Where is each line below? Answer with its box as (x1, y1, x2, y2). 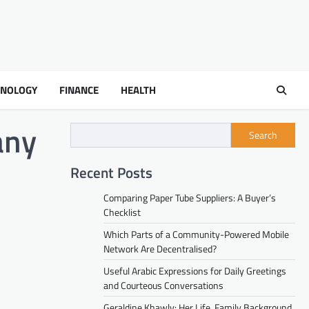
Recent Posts (70, 161, 152, 183)
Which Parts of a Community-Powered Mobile (103, 226, 289, 241)
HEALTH (121, 81, 156, 98)
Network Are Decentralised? (103, 241, 217, 256)
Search (249, 128, 277, 143)
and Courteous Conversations (103, 277, 223, 292)
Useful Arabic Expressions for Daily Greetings (103, 263, 286, 278)
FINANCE (59, 81, 99, 98)
